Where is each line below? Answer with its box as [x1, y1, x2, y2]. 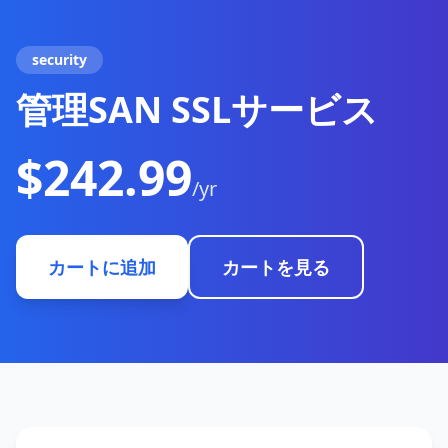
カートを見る [222, 255, 330, 279]
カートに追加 [48, 255, 156, 279]
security [32, 50, 87, 69]
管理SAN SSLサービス [16, 85, 378, 134]
